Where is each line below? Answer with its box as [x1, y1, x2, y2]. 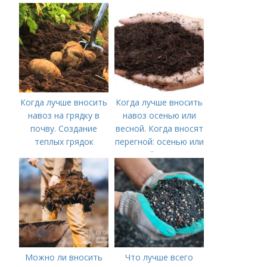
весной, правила [126, 149, 193, 160]
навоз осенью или [122, 110, 196, 121]
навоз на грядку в [28, 110, 100, 121]
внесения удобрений [117, 162, 201, 173]
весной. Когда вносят [115, 123, 203, 134]
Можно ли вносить [25, 252, 103, 263]
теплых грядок [34, 136, 94, 147]
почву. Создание [30, 123, 98, 134]
